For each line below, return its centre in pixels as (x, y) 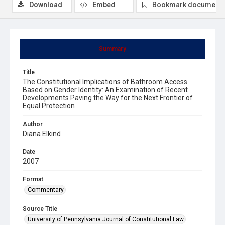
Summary (113, 48)
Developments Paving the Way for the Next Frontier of (108, 98)
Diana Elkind (42, 133)
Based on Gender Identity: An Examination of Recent (105, 90)
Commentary (46, 190)
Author (33, 124)
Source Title (40, 209)
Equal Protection (49, 106)
